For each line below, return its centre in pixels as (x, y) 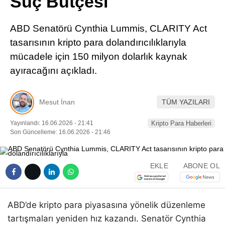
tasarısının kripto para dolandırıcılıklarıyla (98, 42)
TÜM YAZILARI (186, 102)
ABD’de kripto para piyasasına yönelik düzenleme (106, 205)
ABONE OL (201, 166)
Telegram (166, 69)
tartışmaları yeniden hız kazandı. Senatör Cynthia (107, 218)
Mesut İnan (57, 102)
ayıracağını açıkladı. (53, 71)
